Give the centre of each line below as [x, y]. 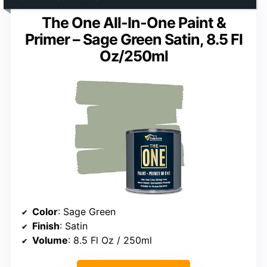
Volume [50, 240]
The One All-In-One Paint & [133, 23]
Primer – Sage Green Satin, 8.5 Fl [133, 40]
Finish [46, 226]
